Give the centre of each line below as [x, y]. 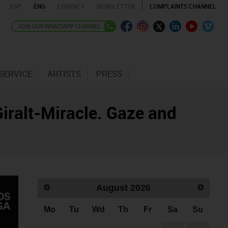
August [112, 188]
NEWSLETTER [116, 6]
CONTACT [71, 6]
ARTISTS [64, 74]
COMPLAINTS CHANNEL [183, 6]
